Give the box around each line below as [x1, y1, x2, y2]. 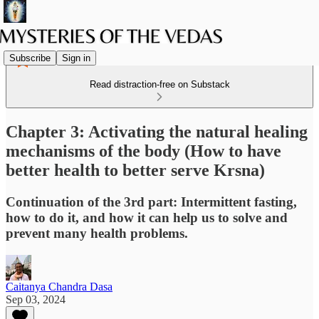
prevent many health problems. [6, 225, 188, 241]
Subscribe [9, 52, 51, 63]
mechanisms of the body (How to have [6, 141, 281, 160]
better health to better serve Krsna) [6, 160, 265, 179]
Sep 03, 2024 [6, 293, 66, 305]
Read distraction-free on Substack [89, 79, 230, 90]
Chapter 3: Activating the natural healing [6, 122, 308, 141]
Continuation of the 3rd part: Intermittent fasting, [6, 194, 297, 209]
